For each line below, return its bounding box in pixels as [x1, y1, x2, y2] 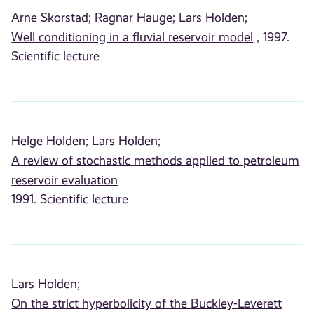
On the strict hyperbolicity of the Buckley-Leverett [11, 296, 282, 310]
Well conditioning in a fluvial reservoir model [11, 29, 254, 44]
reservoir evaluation [11, 172, 118, 187]
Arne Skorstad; [11, 10, 92, 25]
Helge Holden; [11, 133, 89, 148]
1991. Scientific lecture [11, 191, 129, 206]
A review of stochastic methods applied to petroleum [11, 153, 300, 168]
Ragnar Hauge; [95, 10, 176, 25]
